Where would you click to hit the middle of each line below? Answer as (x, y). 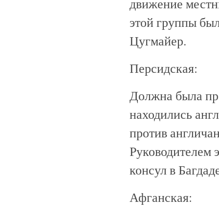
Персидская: (164, 68)
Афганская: (161, 197)
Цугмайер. (158, 40)
